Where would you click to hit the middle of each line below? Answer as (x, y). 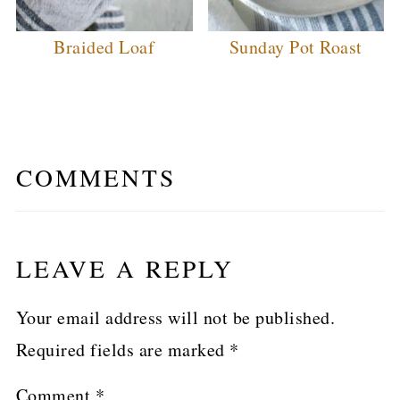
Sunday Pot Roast (296, 46)
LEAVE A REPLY (125, 268)
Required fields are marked (123, 349)
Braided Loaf (104, 46)
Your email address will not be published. (175, 317)
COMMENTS (96, 177)
